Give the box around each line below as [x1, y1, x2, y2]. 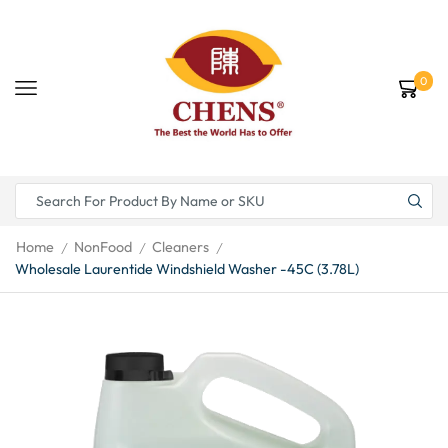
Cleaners [152, 238, 209, 256]
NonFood [74, 238, 132, 256]
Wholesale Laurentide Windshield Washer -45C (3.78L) [15, 259, 359, 278]
